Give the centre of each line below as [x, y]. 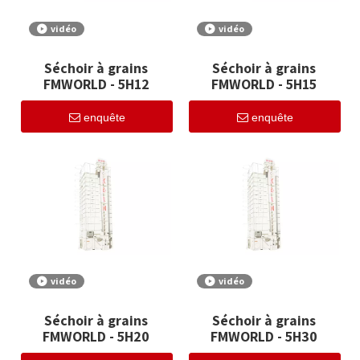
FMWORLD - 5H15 [264, 84]
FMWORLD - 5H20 [96, 337]
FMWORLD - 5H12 [96, 84]
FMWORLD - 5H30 [264, 337]
